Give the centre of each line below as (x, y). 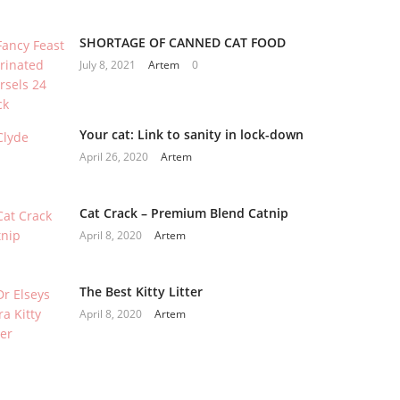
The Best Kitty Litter (142, 292)
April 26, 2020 (114, 157)
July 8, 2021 (108, 65)
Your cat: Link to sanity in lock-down (192, 135)
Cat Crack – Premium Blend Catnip (184, 213)
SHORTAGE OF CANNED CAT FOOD (183, 43)
